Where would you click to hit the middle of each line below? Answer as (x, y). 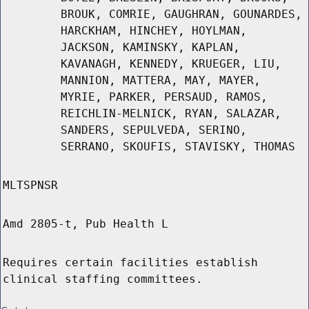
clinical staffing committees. (103, 279)
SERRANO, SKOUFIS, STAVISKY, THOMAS (178, 147)
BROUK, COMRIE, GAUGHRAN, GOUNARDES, (181, 14)
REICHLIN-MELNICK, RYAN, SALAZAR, (171, 114)
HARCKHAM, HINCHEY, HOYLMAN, (154, 31)
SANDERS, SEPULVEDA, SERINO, (154, 130)
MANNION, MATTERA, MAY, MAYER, (161, 81)
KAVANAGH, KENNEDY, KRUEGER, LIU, (171, 64)
